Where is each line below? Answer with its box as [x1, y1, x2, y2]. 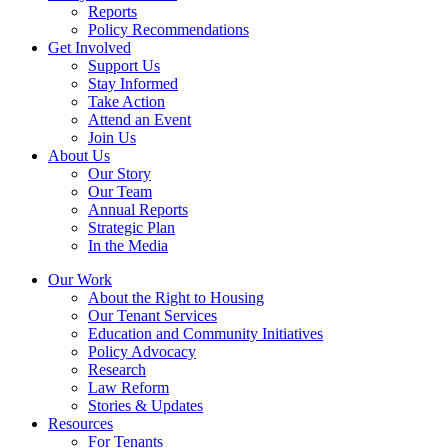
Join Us [88, 128, 136, 146]
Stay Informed [88, 74, 178, 92]
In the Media [88, 236, 168, 254]
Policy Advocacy [88, 342, 196, 360]
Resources [48, 414, 113, 432]
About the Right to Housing [88, 288, 264, 306]
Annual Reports [88, 200, 188, 218]
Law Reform [88, 378, 169, 396]
